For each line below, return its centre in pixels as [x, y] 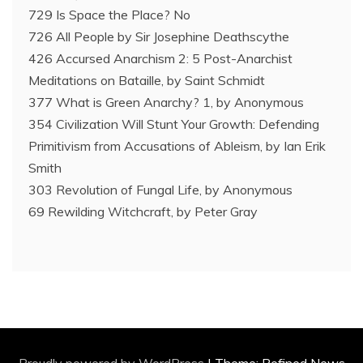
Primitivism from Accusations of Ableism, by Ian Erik [177, 146]
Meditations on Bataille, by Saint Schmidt [147, 80]
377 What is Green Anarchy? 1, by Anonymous [166, 102]
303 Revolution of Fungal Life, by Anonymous [160, 190]
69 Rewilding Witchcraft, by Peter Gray [143, 211]
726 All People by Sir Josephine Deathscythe [159, 36]
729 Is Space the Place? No [109, 15]
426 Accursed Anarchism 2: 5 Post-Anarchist [160, 58]
